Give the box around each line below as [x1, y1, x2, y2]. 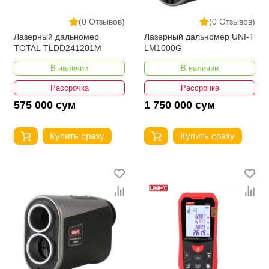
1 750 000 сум [144, 98, 215, 111]
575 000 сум [14, 98, 76, 111]
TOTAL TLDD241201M [14, 43, 101, 53]
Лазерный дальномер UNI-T [144, 31, 255, 41]
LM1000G [144, 43, 182, 53]
